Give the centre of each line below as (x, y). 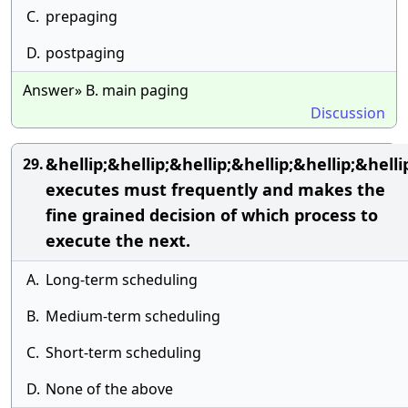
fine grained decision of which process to (212, 215)
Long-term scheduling (122, 280)
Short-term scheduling (123, 352)
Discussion (348, 113)
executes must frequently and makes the (215, 189)
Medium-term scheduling (133, 316)
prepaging (82, 16)
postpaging (85, 53)
